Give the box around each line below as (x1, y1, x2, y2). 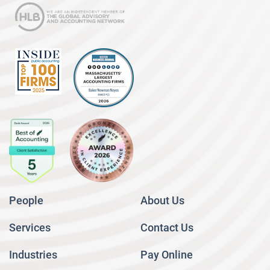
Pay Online (140, 248, 193, 262)
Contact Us (140, 221, 193, 234)
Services (9, 221, 51, 234)
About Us (140, 194, 184, 207)
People (9, 194, 43, 207)
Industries (9, 248, 57, 262)
